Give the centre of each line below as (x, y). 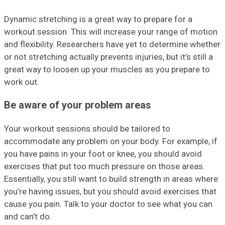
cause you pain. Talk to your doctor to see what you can (108, 204)
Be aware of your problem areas (78, 105)
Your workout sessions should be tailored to (87, 129)
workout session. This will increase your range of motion (111, 31)
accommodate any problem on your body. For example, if (111, 141)
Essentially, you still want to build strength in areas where (111, 179)
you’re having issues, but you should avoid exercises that (110, 192)
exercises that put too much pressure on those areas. (104, 166)
